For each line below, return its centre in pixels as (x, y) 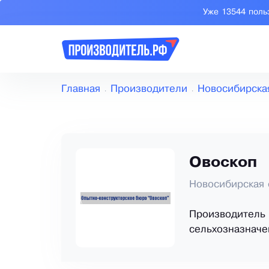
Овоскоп (223, 163)
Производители (149, 89)
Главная (81, 89)
